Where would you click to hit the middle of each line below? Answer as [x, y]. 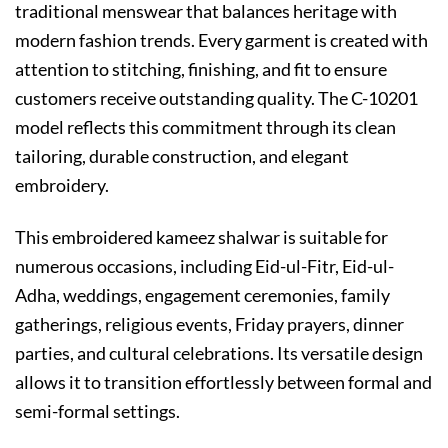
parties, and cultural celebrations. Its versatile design [219, 353]
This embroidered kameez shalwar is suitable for [201, 237]
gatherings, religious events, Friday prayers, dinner [209, 324]
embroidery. [62, 184]
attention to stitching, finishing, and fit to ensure [201, 68]
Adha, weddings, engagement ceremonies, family [202, 295]
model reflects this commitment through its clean [205, 126]
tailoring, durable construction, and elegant [182, 155]
